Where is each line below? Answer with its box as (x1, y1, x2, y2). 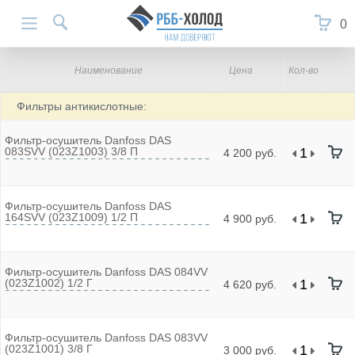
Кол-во (288, 65, 319, 76)
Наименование (74, 65, 143, 76)
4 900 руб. (223, 212, 277, 225)
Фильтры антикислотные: (17, 100, 147, 113)
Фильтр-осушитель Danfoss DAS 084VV (5, 265, 208, 278)
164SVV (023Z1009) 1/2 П (5, 211, 138, 223)
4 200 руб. (223, 147, 277, 159)
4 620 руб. (223, 278, 277, 291)
